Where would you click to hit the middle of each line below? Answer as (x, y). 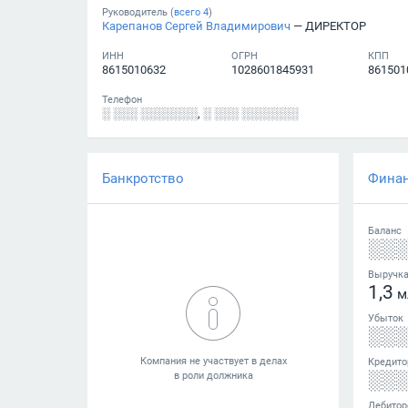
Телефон (122, 99)
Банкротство (143, 178)
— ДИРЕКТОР (328, 25)
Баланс (385, 230)
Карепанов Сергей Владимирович (196, 25)
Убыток (386, 318)
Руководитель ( (138, 12)
